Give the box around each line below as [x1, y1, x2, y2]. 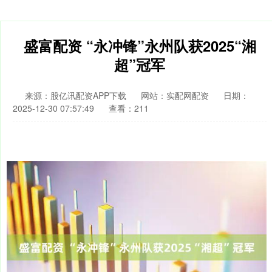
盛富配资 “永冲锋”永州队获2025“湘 [23, 35, 256, 56]
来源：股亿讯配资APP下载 [25, 89, 129, 101]
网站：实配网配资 [141, 89, 209, 101]
